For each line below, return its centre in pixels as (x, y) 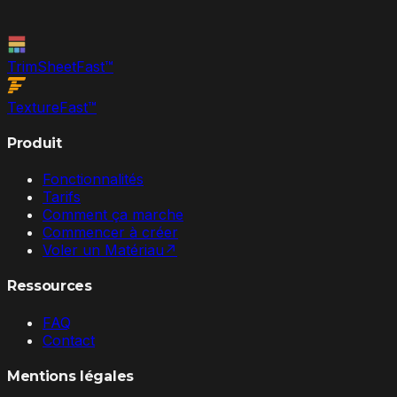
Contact (69, 340)
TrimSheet (42, 66)
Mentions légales (70, 376)
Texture (33, 107)
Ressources (50, 286)
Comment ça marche (113, 215)
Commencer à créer (110, 233)
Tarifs (62, 197)
